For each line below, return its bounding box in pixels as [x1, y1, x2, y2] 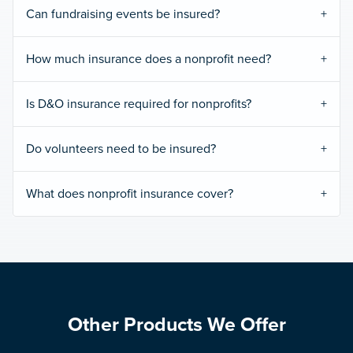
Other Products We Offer [67, 312, 286, 336]
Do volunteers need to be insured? [26, 140, 216, 157]
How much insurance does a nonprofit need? [26, 50, 271, 67]
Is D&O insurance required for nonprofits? [26, 95, 251, 112]
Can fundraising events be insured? [26, 6, 220, 22]
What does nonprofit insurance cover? [26, 185, 233, 202]
